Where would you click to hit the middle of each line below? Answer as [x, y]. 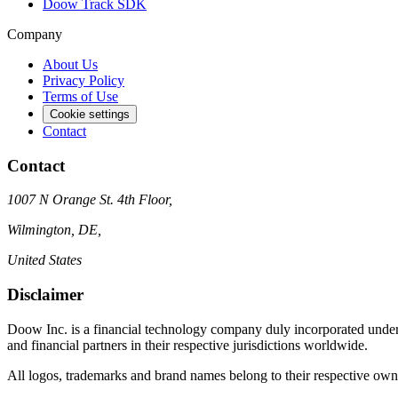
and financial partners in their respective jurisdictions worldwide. [187, 345]
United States [44, 260]
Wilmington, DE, [54, 230]
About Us [70, 64]
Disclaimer [45, 295]
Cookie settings [90, 114]
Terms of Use [80, 96]
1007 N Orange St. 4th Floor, [90, 200]
